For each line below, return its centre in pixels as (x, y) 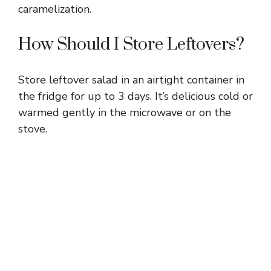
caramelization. (55, 9)
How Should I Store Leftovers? (131, 44)
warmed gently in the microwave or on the (125, 112)
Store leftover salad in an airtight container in (131, 80)
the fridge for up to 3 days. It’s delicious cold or (135, 96)
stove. (33, 129)
